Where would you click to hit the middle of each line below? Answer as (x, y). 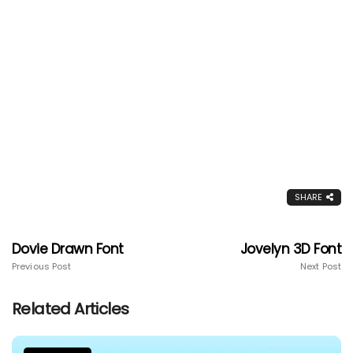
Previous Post (42, 266)
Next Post (321, 266)
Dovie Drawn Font (68, 249)
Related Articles (71, 308)
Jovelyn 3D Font (290, 249)
